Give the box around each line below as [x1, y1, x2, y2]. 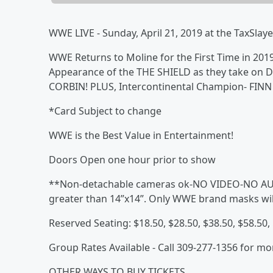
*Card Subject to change [49, 104, 161, 118]
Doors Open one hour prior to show [49, 152, 216, 166]
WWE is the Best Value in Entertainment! [49, 128, 233, 142]
